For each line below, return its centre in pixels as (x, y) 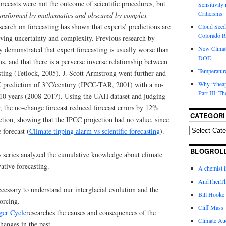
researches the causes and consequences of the (91, 213)
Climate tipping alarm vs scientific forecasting (95, 131)
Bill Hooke (211, 194)
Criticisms (210, 13)
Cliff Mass (211, 208)
